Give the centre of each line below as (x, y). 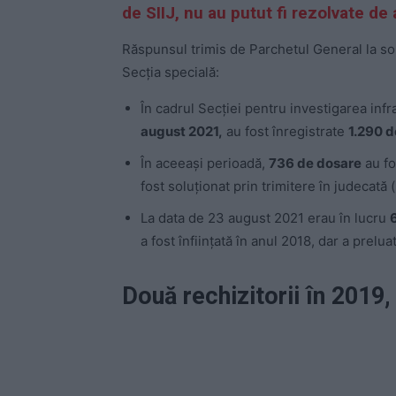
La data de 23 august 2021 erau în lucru (265, 218)
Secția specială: (171, 72)
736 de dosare (315, 164)
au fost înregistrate (286, 132)
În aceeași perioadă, (205, 164)
